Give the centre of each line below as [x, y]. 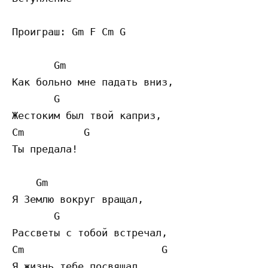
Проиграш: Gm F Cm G [72, 32]
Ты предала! [45, 149]
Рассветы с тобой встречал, [90, 233]
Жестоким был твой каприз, [87, 116]
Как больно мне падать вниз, [93, 82]
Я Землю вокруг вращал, [78, 200]
